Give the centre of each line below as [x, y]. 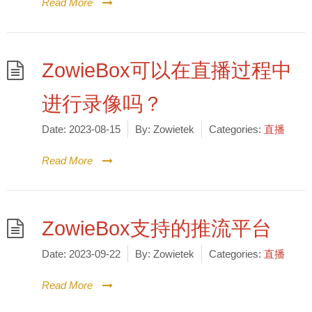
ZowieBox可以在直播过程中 [167, 70]
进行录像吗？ [102, 104]
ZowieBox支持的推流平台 [157, 228]
